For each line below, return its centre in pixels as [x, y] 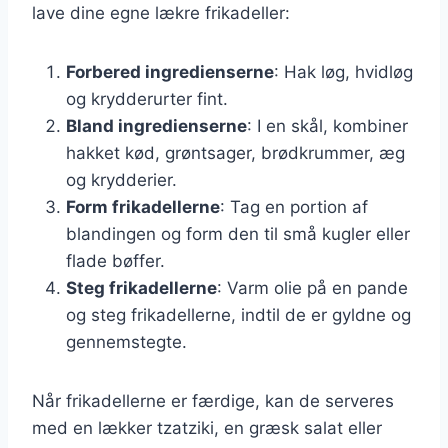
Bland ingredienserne [156, 125]
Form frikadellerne [143, 206]
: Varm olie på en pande [312, 287]
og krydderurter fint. [147, 98]
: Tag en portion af [294, 206]
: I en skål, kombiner [327, 125]
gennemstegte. [126, 341]
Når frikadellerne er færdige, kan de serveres [213, 400]
